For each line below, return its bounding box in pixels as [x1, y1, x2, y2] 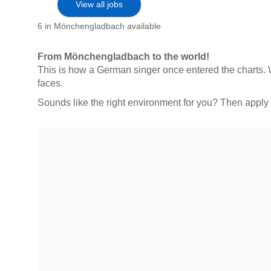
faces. [38, 78, 63, 88]
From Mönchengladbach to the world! [38, 51, 209, 62]
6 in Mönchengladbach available [38, 21, 161, 31]
